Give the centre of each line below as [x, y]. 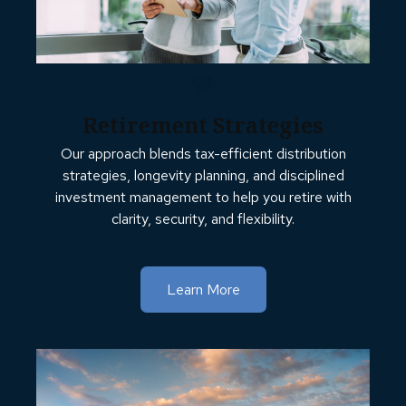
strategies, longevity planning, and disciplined [203, 175]
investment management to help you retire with [203, 197]
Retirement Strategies [203, 125]
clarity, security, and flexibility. [203, 218]
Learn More [203, 289]
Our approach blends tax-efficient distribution [203, 153]
